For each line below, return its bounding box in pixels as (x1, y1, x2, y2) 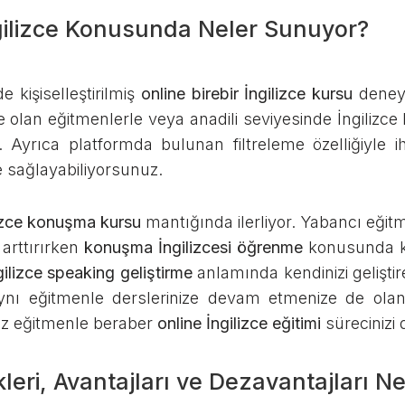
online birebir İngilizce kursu (140, 84, 353, 103)
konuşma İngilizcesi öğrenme (84, 238, 303, 257)
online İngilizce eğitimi (157, 314, 321, 333)
